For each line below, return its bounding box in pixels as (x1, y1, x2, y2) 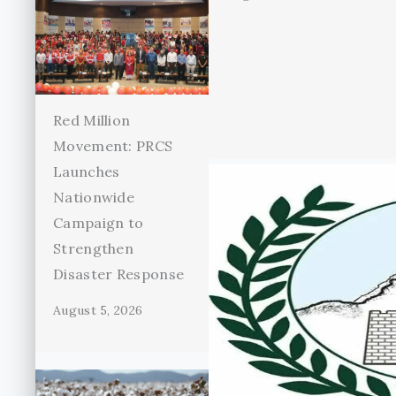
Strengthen (53, 240, 134, 258)
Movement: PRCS (53, 137, 173, 156)
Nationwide (53, 188, 135, 207)
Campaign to (53, 214, 144, 232)
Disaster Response (53, 265, 185, 284)
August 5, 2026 (53, 302, 143, 319)
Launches (53, 163, 120, 181)
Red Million (53, 111, 131, 130)
